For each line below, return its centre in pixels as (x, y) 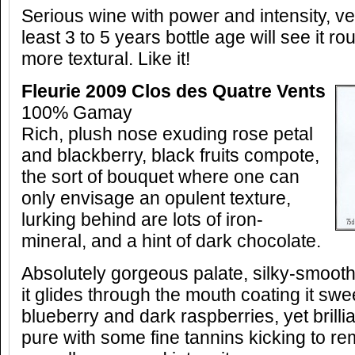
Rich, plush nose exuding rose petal (167, 134)
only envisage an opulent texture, (156, 198)
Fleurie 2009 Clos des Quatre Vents (174, 92)
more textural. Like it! (106, 59)
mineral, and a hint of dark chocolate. (171, 241)
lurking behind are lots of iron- (142, 220)
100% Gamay (77, 113)
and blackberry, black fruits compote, (170, 156)
